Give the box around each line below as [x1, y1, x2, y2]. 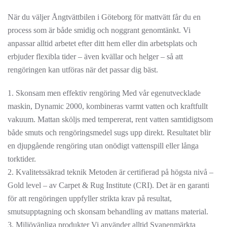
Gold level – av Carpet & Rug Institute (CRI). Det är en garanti [8, 181, 209, 190]
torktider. [8, 155, 36, 163]
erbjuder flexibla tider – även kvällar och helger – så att [8, 52, 183, 61]
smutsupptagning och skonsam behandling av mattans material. [8, 207, 208, 216]
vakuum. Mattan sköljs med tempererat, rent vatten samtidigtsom [8, 115, 213, 124]
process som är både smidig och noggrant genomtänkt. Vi [8, 26, 191, 34]
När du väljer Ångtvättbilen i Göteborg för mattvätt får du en [8, 13, 201, 21]
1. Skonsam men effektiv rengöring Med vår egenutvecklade [8, 89, 201, 97]
